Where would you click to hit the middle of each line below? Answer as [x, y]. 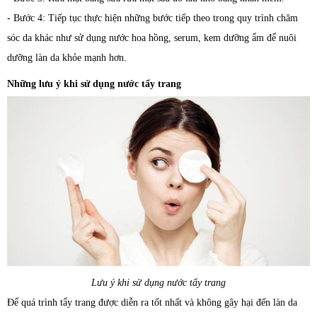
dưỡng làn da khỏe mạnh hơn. [67, 57]
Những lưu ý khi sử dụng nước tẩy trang [94, 83]
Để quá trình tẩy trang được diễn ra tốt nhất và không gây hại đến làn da [152, 302]
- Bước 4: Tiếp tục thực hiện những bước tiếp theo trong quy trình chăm [152, 18]
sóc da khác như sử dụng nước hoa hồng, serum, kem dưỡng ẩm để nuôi [152, 38]
